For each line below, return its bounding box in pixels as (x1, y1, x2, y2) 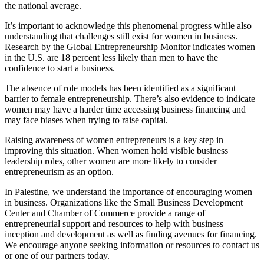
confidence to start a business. (5, 62, 115, 73)
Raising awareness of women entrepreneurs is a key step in (5, 134, 223, 145)
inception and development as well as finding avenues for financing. (5, 229, 257, 239)
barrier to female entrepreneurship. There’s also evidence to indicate (5, 93, 255, 104)
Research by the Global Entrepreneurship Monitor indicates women (5, 41, 255, 52)
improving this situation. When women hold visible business (5, 145, 228, 156)
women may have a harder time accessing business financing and (5, 104, 246, 114)
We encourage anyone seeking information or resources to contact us (5, 239, 259, 250)
